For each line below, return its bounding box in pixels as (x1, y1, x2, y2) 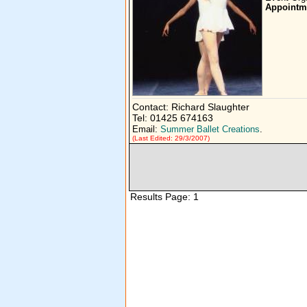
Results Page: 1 (130, 191, 201, 202)
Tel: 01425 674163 (132, 112, 213, 123)
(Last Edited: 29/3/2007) (132, 134, 210, 142)
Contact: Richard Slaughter (132, 101, 249, 112)
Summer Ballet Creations (160, 125, 260, 134)
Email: (132, 125, 160, 134)
